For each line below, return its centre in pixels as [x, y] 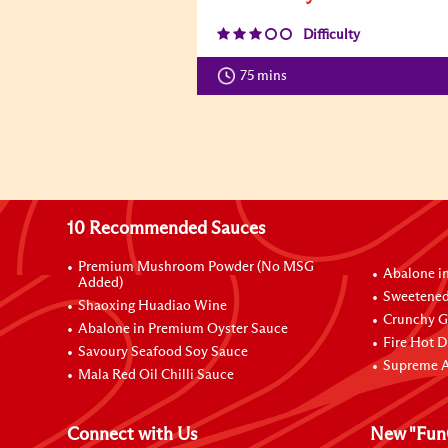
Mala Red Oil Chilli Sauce [156, 374]
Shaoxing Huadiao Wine [153, 305]
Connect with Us [132, 434]
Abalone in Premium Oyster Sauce [183, 328]
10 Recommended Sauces [166, 228]
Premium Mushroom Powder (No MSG [196, 266]
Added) [101, 282]
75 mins [268, 75]
